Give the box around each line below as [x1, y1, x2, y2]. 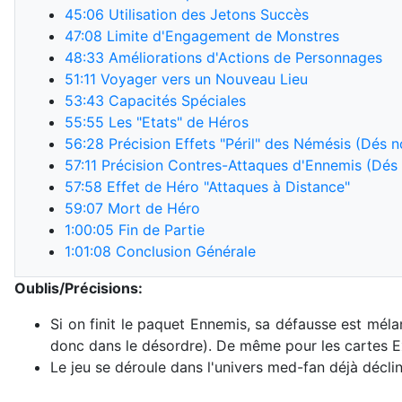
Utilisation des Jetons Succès [104, 5, 309, 23]
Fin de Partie [114, 221, 205, 239]
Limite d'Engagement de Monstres [102, 27, 339, 45]
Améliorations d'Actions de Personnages [104, 48, 382, 66]
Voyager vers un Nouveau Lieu [96, 70, 308, 88]
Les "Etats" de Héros [104, 113, 249, 131]
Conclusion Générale [111, 242, 256, 260]
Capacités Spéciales [104, 92, 246, 109]
